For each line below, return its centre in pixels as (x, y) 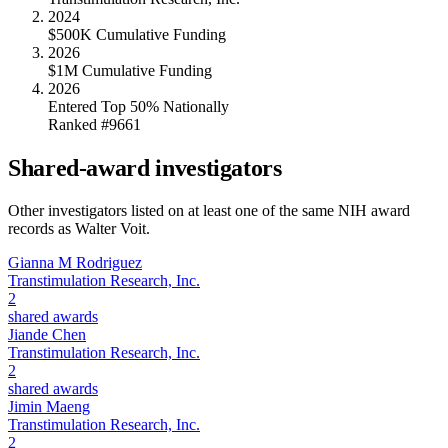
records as (41, 228)
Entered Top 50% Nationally (138, 107)
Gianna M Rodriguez (75, 262)
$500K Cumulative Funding (137, 35)
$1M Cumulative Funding (130, 71)
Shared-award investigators (145, 168)
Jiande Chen (47, 334)
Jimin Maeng (49, 406)
